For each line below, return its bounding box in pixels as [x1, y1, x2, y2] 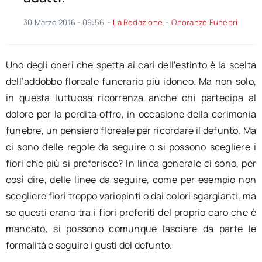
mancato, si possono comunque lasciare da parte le [5, 222, 257, 236]
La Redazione [113, 17, 163, 28]
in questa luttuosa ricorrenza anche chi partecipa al [5, 91, 257, 105]
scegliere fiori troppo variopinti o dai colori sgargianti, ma [5, 189, 257, 203]
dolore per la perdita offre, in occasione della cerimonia [5, 108, 257, 121]
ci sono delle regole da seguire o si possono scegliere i [5, 140, 257, 154]
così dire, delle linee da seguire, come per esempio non [5, 173, 257, 187]
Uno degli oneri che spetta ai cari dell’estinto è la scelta [5, 58, 257, 72]
